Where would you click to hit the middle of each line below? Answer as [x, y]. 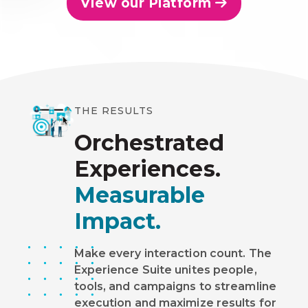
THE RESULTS [113, 110]
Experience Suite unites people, [165, 269]
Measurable [140, 195]
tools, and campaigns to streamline [175, 286]
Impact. [118, 221]
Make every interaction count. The [173, 253]
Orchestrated [149, 142]
